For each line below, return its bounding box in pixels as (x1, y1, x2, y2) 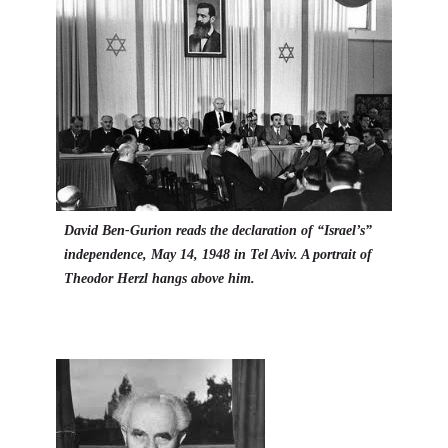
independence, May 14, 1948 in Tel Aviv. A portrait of (64, 247, 372, 263)
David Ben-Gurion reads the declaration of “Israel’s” (64, 223, 372, 239)
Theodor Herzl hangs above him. (64, 271, 255, 287)
